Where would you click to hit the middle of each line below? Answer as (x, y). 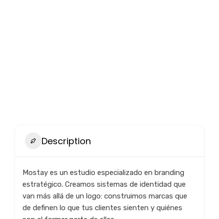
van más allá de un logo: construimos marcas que (105, 196)
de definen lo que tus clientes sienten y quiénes (102, 208)
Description (66, 141)
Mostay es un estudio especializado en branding (103, 173)
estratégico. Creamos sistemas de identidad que (104, 184)
